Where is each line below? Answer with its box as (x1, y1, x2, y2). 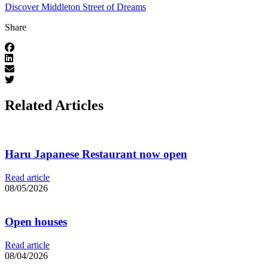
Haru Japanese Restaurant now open (5, 147, 187, 160)
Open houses (5, 215, 67, 229)
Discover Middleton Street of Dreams (5, 2, 146, 13)
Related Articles (5, 98, 103, 114)
